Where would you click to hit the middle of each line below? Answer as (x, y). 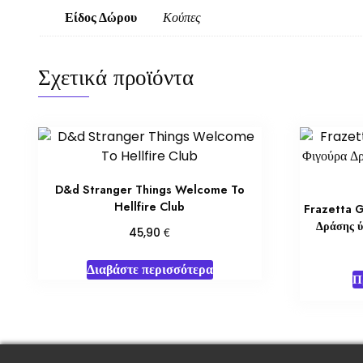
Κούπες (182, 18)
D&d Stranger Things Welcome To (149, 190)
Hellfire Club (150, 207)
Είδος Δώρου (100, 18)
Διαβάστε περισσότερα (149, 270)
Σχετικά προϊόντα (116, 78)
